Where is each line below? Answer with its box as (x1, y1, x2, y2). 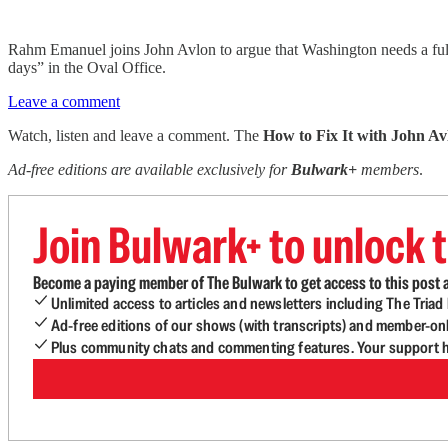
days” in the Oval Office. (8, 59, 166, 76)
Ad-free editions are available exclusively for (8, 161, 291, 178)
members (357, 161, 419, 178)
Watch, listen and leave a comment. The (8, 127, 263, 144)
